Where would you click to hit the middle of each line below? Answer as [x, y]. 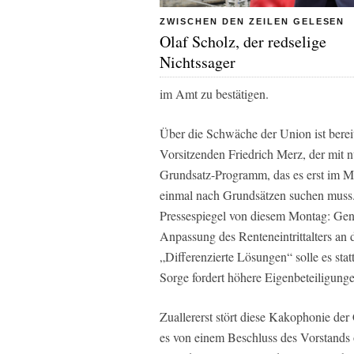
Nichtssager [198, 62]
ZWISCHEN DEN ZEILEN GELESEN [252, 21]
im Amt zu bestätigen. [214, 94]
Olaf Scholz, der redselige [243, 41]
